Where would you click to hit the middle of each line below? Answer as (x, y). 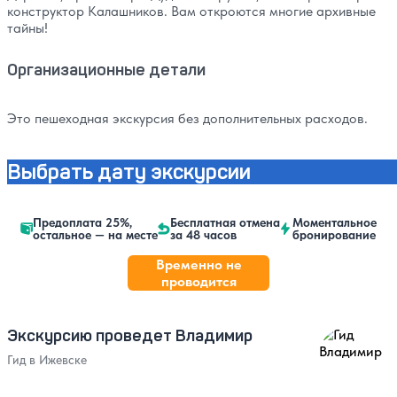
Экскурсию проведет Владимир (130, 335)
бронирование (334, 234)
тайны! (27, 28)
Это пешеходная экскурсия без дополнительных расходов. (187, 119)
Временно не (198, 264)
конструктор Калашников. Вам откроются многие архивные (191, 12)
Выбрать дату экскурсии (129, 171)
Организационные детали (106, 69)
